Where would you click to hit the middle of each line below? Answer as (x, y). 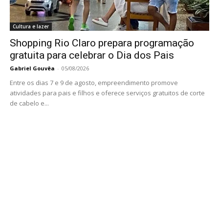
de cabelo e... (29, 103)
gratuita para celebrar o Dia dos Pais (92, 55)
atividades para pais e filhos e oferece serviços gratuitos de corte (107, 93)
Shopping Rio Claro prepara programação (102, 43)
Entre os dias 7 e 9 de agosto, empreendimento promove (94, 83)
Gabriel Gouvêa (32, 68)
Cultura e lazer (31, 27)
